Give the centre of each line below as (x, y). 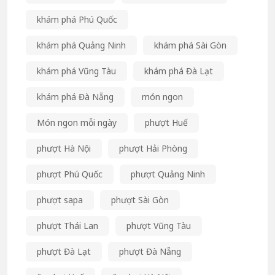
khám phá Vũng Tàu (76, 71)
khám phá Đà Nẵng (75, 96)
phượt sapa (60, 199)
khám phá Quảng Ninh (81, 45)
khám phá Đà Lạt (179, 71)
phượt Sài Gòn (140, 199)
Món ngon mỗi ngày (77, 122)
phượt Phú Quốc (70, 174)
